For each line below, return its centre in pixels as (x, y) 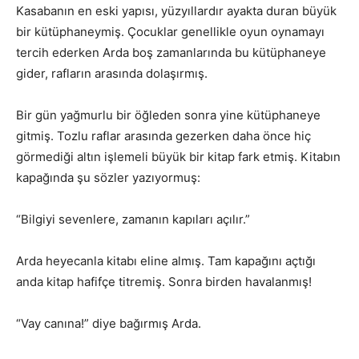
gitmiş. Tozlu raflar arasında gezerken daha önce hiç (163, 136)
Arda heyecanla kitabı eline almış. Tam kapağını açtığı (166, 261)
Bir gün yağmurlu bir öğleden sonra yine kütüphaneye (168, 115)
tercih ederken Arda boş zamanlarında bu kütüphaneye (171, 53)
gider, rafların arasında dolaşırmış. (112, 74)
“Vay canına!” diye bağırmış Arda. (109, 324)
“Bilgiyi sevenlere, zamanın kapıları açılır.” (133, 220)
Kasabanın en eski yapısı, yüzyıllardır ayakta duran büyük (176, 11)
